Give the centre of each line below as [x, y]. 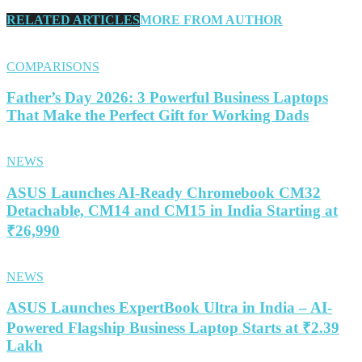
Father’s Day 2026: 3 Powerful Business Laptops [167, 98]
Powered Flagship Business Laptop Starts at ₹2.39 [173, 328]
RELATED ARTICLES [73, 20]
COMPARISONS [53, 66]
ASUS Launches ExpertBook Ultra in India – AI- [169, 308]
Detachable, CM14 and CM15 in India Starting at [172, 210]
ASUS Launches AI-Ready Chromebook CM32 [164, 192]
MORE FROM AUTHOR [211, 20]
